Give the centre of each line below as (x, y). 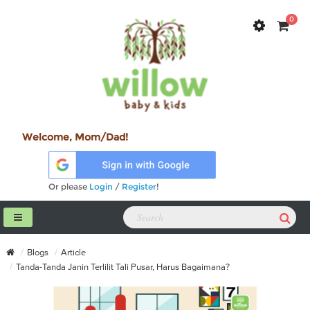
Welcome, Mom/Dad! (75, 137)
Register (139, 186)
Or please (69, 186)
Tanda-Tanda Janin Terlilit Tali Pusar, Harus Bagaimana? (123, 267)
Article (73, 252)
